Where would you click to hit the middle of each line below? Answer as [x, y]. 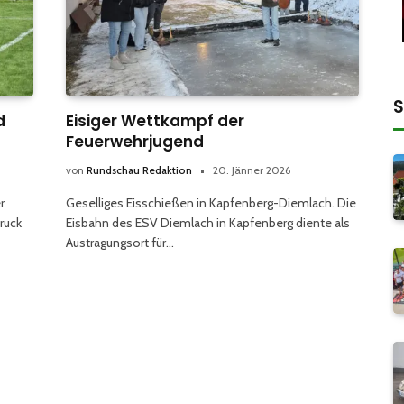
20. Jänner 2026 [252, 170]
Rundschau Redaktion [139, 170]
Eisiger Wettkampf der [155, 121]
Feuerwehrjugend [135, 142]
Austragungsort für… [120, 243]
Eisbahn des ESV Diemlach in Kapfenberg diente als [208, 223]
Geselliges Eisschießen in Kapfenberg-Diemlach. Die [211, 203]
